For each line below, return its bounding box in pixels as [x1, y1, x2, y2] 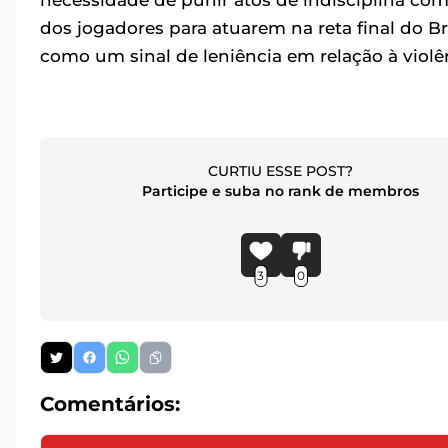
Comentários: [40, 392, 180, 417]
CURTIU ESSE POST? [208, 162, 354, 181]
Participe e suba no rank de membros [142, 182, 420, 201]
